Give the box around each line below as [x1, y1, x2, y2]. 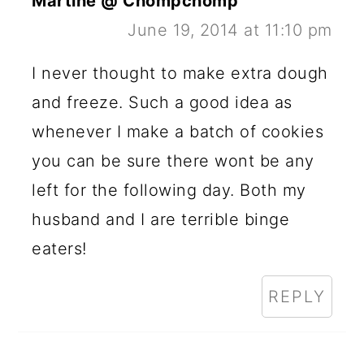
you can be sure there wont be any [32, 151, 314, 171]
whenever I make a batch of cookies [32, 122, 324, 142]
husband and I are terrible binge [32, 210, 290, 230]
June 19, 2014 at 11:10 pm [128, 20, 332, 41]
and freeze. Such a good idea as [32, 93, 292, 113]
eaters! [32, 239, 87, 259]
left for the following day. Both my [32, 180, 306, 201]
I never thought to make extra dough [32, 63, 328, 84]
